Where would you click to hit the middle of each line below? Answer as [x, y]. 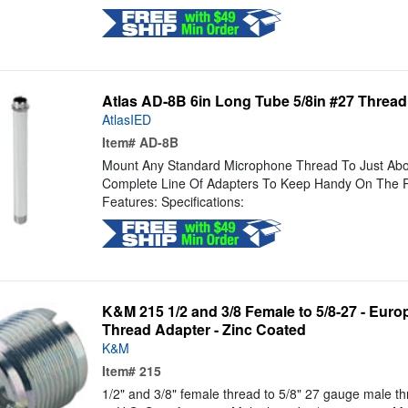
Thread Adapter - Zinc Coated [204, 330]
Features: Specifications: [173, 202]
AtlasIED [126, 120]
